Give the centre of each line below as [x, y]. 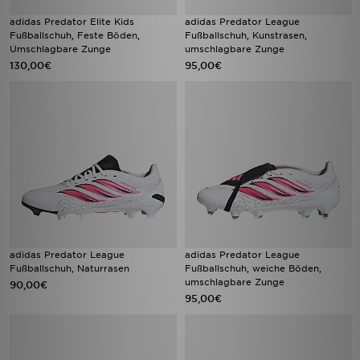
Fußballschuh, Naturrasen [70, 268]
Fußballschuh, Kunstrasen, [246, 35]
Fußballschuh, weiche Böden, [253, 268]
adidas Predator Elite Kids [72, 22]
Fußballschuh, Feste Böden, [75, 35]
